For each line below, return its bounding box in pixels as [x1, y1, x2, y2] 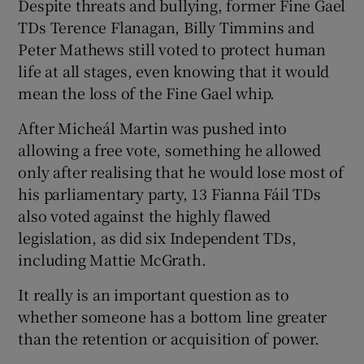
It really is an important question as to [18, 283, 289, 305]
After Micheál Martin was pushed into [18, 116, 288, 138]
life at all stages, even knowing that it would [18, 59, 330, 81]
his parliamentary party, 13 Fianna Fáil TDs [18, 182, 321, 204]
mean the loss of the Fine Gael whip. [18, 81, 275, 103]
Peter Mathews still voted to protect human [18, 37, 327, 59]
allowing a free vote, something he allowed [18, 138, 322, 160]
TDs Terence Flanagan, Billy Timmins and [18, 15, 314, 37]
